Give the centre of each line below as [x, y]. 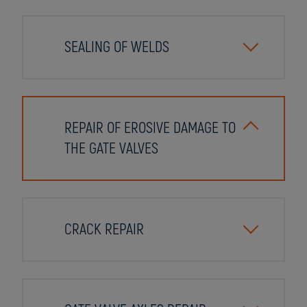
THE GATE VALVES [111, 149]
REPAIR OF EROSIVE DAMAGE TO [150, 128]
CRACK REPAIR [104, 230]
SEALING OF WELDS [117, 47]
